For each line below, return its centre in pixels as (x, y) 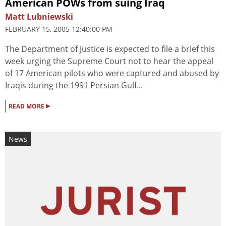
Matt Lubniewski (39, 17)
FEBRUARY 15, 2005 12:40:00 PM (59, 29)
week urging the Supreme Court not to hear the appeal (109, 61)
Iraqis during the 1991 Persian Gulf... (74, 86)
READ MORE (27, 106)
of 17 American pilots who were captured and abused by (112, 73)
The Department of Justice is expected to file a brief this (110, 49)
